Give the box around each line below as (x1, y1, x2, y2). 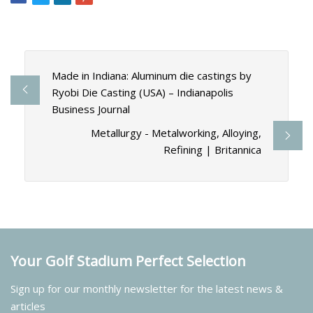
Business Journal (51, 102, 130, 117)
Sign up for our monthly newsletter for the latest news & (10, 281, 283, 296)
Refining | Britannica (163, 143, 262, 157)
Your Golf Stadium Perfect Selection (10, 251, 246, 270)
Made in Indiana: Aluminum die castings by (51, 68, 252, 83)
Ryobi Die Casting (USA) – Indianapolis (51, 85, 233, 100)
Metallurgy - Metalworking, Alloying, (91, 126, 262, 140)
